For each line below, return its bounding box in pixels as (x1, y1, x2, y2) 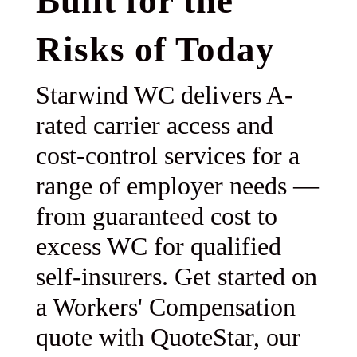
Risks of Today (36, 29, 275, 70)
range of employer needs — (36, 171, 319, 201)
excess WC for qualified (36, 232, 281, 261)
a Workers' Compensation (36, 292, 296, 322)
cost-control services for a (36, 141, 300, 171)
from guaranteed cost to (36, 202, 277, 231)
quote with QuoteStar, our (36, 323, 300, 352)
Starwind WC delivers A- (36, 80, 293, 110)
